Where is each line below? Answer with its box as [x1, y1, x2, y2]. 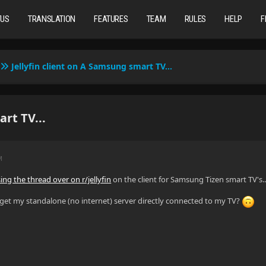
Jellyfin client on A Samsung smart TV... [11, 61, 173, 72]
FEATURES [94, 14, 128, 24]
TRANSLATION [28, 14, 75, 24]
